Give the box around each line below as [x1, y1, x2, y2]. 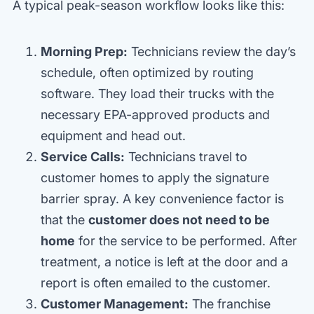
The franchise [189, 296, 271, 311]
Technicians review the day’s [128, 43, 296, 59]
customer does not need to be [88, 212, 270, 227]
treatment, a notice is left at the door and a [41, 254, 288, 269]
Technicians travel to [125, 149, 247, 164]
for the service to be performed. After [75, 233, 297, 248]
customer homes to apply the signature [41, 170, 269, 185]
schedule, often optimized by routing [41, 64, 254, 80]
